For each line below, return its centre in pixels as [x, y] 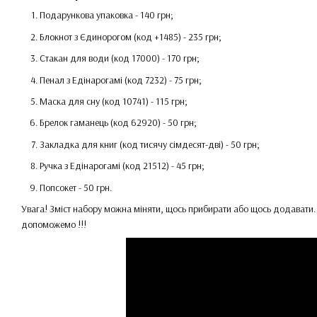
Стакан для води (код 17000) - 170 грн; [120, 58]
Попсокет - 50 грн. [76, 187]
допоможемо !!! [54, 224]
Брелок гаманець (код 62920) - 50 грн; [118, 123]
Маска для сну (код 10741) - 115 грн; [114, 101]
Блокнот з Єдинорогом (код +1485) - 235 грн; [131, 36]
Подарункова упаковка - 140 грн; [106, 15]
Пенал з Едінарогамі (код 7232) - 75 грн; [121, 80]
